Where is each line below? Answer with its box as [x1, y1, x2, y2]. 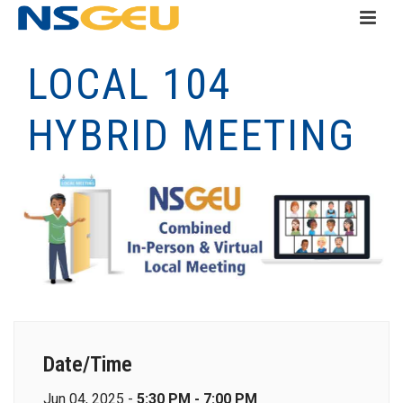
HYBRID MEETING [27, 110, 355, 161]
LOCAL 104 [27, 58, 232, 110]
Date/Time [43, 352, 132, 378]
